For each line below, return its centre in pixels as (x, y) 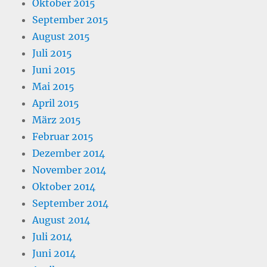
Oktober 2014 (64, 187)
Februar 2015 (63, 137)
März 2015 (57, 120)
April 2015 (56, 103)
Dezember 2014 (69, 153)
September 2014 (71, 204)
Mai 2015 (54, 87)
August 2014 (61, 220)
